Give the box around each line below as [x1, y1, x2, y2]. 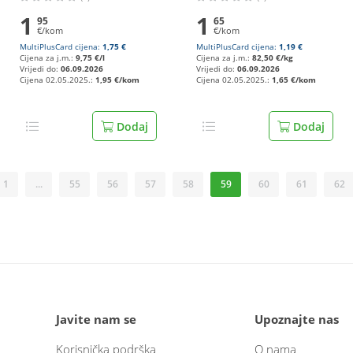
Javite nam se [56, 311, 136, 327]
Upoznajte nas [255, 311, 339, 327]
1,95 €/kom [95, 75, 139, 85]
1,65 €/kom [272, 75, 316, 85]
